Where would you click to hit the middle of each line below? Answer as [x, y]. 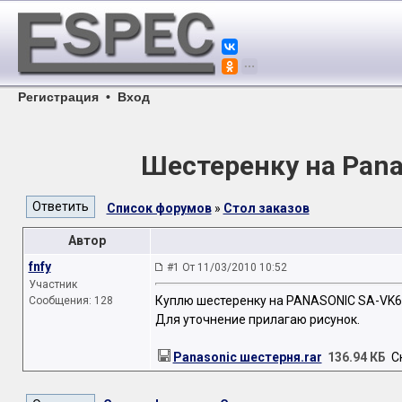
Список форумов [159, 208]
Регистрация [58, 97]
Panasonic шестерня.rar [247, 358]
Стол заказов [266, 208]
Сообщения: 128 [70, 301]
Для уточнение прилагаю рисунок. [257, 320]
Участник [52, 284]
